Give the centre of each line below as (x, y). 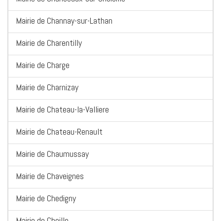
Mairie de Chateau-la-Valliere (62, 110)
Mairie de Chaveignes (50, 176)
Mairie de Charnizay (47, 87)
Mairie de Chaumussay (52, 154)
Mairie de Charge (43, 65)
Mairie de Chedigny (46, 198)
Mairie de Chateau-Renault (59, 132)
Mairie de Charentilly (49, 43)
